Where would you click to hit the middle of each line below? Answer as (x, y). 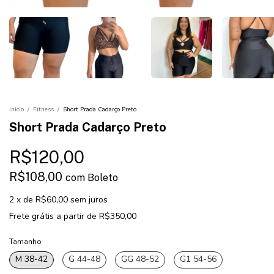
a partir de (78, 217)
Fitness (43, 110)
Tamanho (25, 242)
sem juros (89, 200)
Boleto (103, 178)
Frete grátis (31, 217)
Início (17, 110)
